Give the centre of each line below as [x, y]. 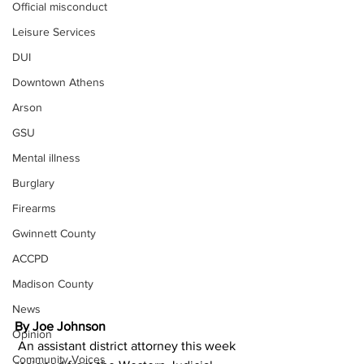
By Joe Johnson [60, 326]
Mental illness [46, 158]
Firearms [34, 208]
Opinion [32, 334]
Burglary [33, 183]
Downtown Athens [58, 82]
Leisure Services [54, 32]
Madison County [53, 284]
